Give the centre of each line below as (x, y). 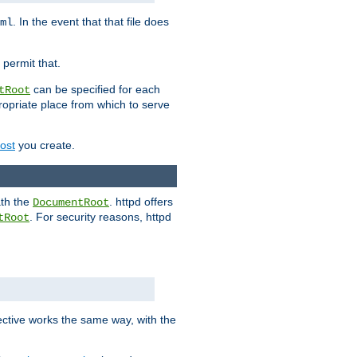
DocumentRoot (71, 203)
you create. (45, 145)
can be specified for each (95, 90)
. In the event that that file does (91, 22)
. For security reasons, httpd (100, 217)
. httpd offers (141, 202)
